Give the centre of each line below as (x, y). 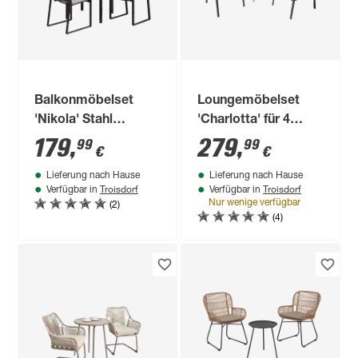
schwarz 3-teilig (83, 139)
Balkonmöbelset (84, 101)
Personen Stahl (243, 139)
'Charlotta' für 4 (244, 120)
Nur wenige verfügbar (255, 203)
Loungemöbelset (249, 101)
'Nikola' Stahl (74, 120)
